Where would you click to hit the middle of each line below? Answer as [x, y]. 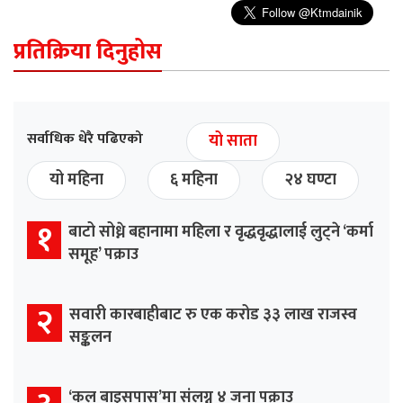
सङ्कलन [90, 338]
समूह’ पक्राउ [103, 255]
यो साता [233, 142]
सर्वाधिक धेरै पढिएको [85, 139]
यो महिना [76, 180]
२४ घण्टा [310, 180]
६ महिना [194, 180]
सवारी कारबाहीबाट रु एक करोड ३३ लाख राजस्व [213, 315]
